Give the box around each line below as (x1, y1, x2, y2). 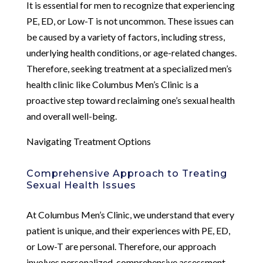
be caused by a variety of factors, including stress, (26, 31, 225, 42)
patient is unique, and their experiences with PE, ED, (26, 224, 230, 236)
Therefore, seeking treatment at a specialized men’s (26, 62, 232, 74)
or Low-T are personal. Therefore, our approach (26, 240, 216, 252)
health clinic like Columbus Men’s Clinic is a (26, 78, 198, 90)
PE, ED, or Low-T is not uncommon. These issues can (26, 15, 234, 26)
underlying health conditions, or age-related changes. (26, 46, 237, 58)
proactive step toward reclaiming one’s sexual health (26, 94, 235, 106)
